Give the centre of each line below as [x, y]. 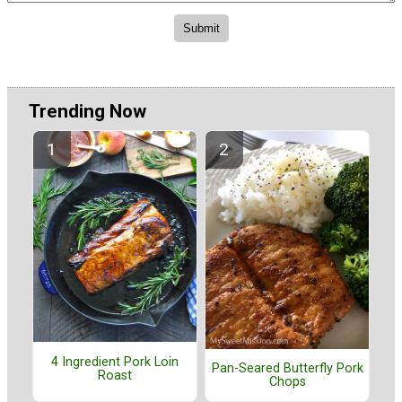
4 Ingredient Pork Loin [115, 362]
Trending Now [87, 112]
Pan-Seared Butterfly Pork [287, 368]
